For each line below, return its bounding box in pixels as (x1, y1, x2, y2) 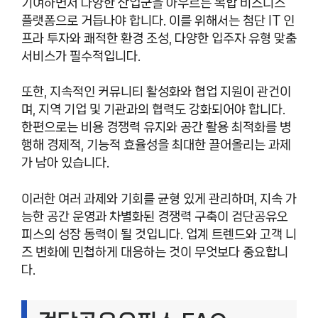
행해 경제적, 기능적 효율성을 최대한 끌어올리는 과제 (21, 138, 291, 151)
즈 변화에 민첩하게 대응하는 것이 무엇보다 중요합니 (21, 245, 288, 258)
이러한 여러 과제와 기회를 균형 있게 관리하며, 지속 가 (21, 192, 297, 205)
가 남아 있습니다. (21, 156, 109, 169)
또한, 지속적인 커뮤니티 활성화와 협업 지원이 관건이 (21, 85, 291, 98)
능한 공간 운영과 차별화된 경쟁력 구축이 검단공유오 (21, 209, 288, 223)
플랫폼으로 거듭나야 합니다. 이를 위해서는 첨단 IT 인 (21, 13, 295, 27)
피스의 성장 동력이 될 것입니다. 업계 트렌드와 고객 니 (21, 227, 297, 241)
